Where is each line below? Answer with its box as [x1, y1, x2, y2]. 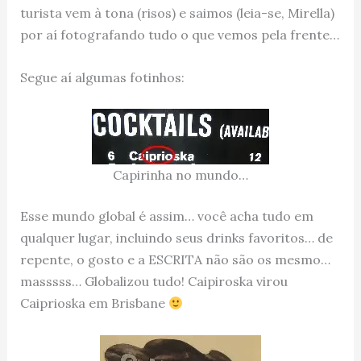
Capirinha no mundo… [113, 167, 248, 184]
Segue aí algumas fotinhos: [19, 68, 185, 85]
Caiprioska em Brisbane [19, 295, 168, 312]
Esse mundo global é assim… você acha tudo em [19, 208, 313, 225]
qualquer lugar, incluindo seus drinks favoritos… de [19, 230, 333, 247]
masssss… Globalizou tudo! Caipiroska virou [19, 273, 288, 290]
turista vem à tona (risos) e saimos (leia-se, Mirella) [19, 5, 334, 21]
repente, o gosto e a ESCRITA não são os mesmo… [19, 251, 330, 268]
